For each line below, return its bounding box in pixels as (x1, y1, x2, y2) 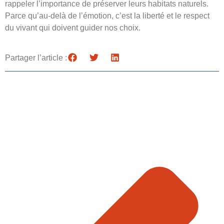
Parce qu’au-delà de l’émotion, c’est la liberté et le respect (5, 11, 209, 20)
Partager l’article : (5, 53, 67, 62)
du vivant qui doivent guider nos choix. (5, 23, 140, 32)
